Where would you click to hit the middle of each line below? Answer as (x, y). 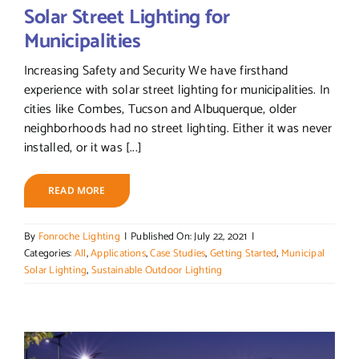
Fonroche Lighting (79, 237)
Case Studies (178, 254)
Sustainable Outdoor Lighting (157, 271)
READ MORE (77, 191)
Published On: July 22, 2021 (189, 237)
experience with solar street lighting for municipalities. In (177, 91)
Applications (118, 254)
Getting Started (243, 254)
